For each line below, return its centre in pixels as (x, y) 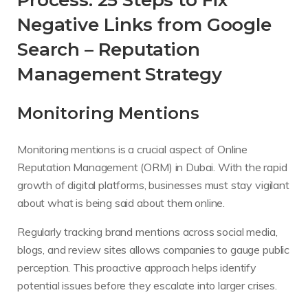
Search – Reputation (109, 49)
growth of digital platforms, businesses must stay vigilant (153, 185)
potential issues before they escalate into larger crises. (147, 285)
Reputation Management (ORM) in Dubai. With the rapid (152, 167)
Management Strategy (120, 74)
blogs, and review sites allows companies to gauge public (154, 249)
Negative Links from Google (144, 25)
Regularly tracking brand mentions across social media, (147, 231)
